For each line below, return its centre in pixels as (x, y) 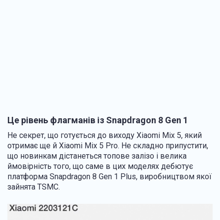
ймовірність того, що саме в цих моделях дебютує (100, 166)
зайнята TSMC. (34, 187)
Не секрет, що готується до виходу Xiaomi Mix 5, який (105, 135)
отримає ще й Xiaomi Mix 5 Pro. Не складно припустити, (108, 145)
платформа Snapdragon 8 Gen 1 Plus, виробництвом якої (110, 176)
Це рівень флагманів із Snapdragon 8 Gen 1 (98, 120)
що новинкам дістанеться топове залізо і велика (97, 156)
